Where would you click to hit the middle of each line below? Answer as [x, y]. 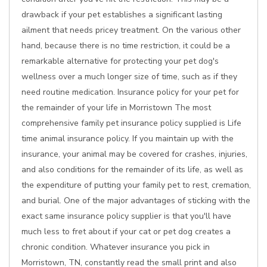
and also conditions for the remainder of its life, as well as [132, 170]
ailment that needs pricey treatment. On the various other [131, 30]
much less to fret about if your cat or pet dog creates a [126, 232]
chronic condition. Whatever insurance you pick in [116, 247]
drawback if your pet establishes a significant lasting [122, 15]
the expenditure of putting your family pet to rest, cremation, [136, 185]
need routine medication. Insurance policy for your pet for [130, 92]
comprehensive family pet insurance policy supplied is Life [131, 123]
